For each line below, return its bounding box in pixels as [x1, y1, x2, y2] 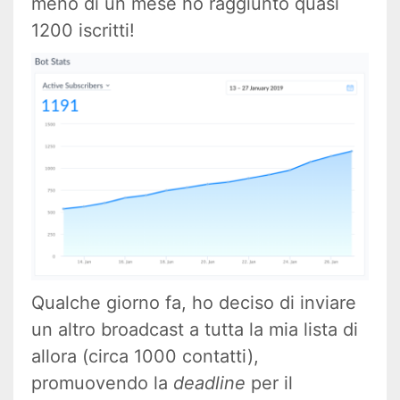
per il [246, 371, 293, 394]
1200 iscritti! [31, 19, 135, 41]
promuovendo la [31, 371, 173, 394]
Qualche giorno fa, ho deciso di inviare [31, 291, 356, 313]
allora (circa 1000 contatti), [31, 345, 259, 367]
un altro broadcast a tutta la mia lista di [31, 318, 358, 340]
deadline [173, 371, 246, 394]
